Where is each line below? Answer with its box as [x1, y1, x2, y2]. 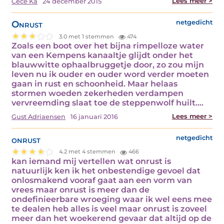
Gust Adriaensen [11, 113, 65, 121]
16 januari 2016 [70, 113, 118, 121]
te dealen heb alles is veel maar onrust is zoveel [11, 203, 207, 213]
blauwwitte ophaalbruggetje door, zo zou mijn [11, 60, 204, 70]
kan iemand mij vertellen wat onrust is [11, 156, 171, 166]
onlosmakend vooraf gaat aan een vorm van [11, 175, 192, 185]
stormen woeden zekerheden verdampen [11, 88, 183, 98]
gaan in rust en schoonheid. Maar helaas [11, 79, 177, 89]
